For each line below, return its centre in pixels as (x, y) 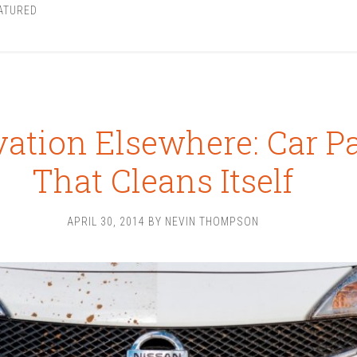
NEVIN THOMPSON (212, 222)
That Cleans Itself (163, 180)
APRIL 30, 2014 (106, 222)
